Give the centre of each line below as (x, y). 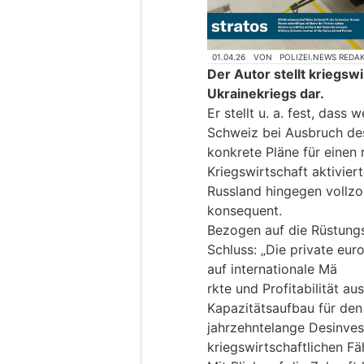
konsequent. (245, 211)
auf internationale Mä (272, 269)
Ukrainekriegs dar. (266, 94)
